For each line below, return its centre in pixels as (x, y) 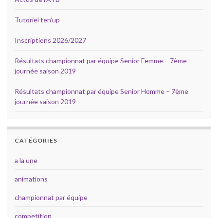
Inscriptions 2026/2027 (50, 40)
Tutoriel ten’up (37, 20)
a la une (26, 161)
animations (31, 179)
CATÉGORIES (36, 141)
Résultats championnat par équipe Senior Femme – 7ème (101, 61)
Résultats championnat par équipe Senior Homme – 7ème (101, 91)
